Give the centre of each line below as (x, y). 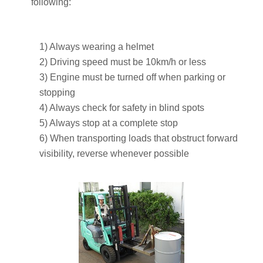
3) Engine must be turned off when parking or (132, 77)
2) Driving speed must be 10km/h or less (123, 62)
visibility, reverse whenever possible (114, 153)
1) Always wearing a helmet (97, 46)
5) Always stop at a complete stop (109, 123)
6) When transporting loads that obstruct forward (139, 138)
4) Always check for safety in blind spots (122, 107)
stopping (57, 92)
